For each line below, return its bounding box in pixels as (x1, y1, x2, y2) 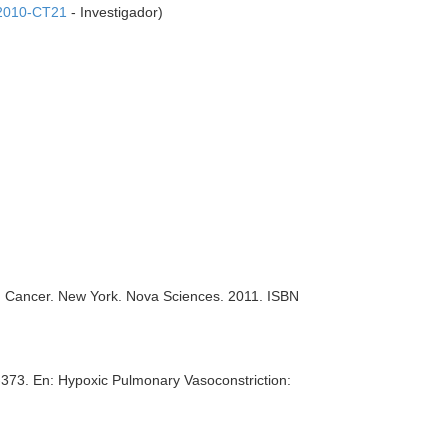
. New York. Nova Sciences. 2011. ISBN (50, 288, 300, 304)
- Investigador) (67, 4, 164, 20)
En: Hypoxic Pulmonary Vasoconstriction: (33, 372, 292, 388)
